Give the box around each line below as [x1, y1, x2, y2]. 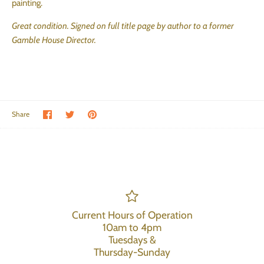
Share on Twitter [74, 108, 134, 120]
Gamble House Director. [12, 35, 98, 46]
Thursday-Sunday [94, 245, 170, 258]
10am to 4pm [103, 220, 161, 233]
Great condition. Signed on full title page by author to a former [12, 21, 234, 32]
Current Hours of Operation [71, 208, 193, 221]
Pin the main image [96, 108, 166, 120]
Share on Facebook [51, 108, 121, 120]
